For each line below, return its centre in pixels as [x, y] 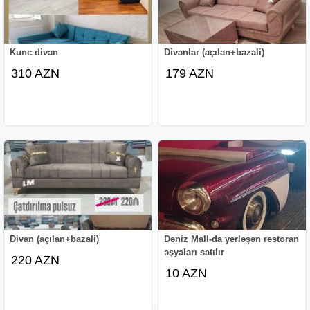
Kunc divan [34, 52]
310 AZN [36, 73]
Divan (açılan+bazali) [55, 239]
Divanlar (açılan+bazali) [215, 52]
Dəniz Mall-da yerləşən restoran [232, 239]
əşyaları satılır [194, 252]
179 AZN [190, 73]
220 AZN [36, 260]
